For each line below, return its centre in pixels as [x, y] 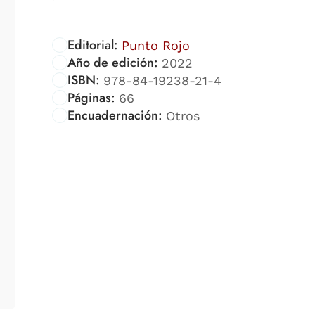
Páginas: [91, 97]
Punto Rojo [155, 45]
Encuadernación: [115, 115]
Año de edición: [113, 62]
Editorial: [93, 45]
